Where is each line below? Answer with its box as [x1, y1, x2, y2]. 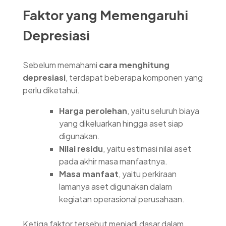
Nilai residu [59, 143, 103, 154]
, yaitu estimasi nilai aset [103, 143, 191, 154]
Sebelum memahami [23, 59, 99, 70]
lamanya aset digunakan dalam [59, 181, 172, 192]
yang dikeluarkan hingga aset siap [59, 118, 183, 129]
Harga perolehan [59, 105, 127, 116]
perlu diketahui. [23, 84, 80, 95]
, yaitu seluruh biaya [127, 105, 199, 116]
